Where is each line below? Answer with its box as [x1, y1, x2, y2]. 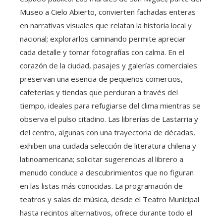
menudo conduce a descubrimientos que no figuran [20, 167, 194, 178]
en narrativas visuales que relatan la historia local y [20, 20, 192, 31]
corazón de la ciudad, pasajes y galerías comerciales [20, 60, 197, 71]
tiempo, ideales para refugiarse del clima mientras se [20, 101, 201, 111]
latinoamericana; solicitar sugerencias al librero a [20, 154, 183, 165]
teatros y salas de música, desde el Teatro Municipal [20, 194, 199, 205]
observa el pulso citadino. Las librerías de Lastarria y [20, 114, 198, 124]
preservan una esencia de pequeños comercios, [20, 74, 183, 84]
